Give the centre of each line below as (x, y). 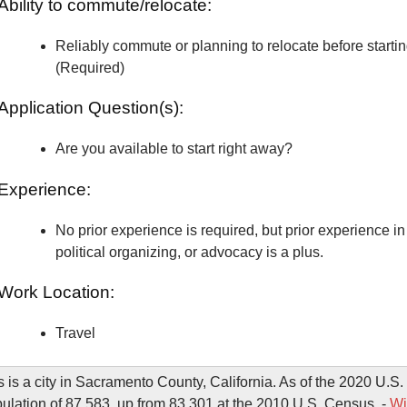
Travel (75, 333)
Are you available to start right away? (174, 149)
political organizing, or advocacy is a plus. (189, 252)
